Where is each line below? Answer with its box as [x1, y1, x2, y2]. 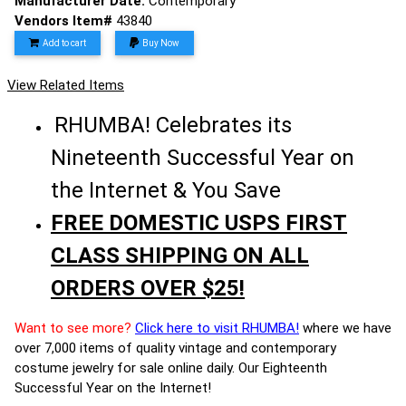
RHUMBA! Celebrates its [54, 112, 292, 138]
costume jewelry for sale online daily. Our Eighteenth [14, 360, 327, 376]
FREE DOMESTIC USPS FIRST [51, 210, 347, 236]
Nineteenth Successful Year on [51, 145, 354, 170]
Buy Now [142, 38, 179, 48]
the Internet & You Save [51, 178, 281, 203]
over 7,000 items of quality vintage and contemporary [14, 340, 336, 356]
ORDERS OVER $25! [51, 275, 245, 301]
